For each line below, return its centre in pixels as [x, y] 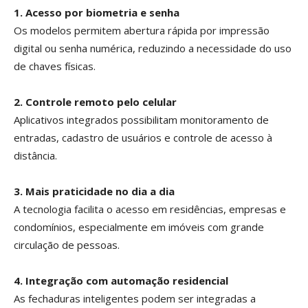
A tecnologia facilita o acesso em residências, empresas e [150, 209]
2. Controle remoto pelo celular [95, 102]
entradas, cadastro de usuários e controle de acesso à [143, 138]
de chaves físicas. [55, 66]
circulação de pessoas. [67, 245]
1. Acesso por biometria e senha [97, 13]
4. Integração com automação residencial [121, 281]
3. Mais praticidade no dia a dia [94, 191]
